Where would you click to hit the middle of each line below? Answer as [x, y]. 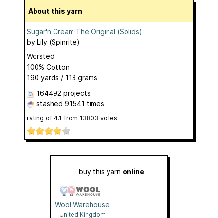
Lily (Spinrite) [58, 42]
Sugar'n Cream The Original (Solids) [84, 32]
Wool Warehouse [82, 204]
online [133, 171]
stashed [50, 104]
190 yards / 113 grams [62, 78]
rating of [40, 118]
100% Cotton [48, 67]
